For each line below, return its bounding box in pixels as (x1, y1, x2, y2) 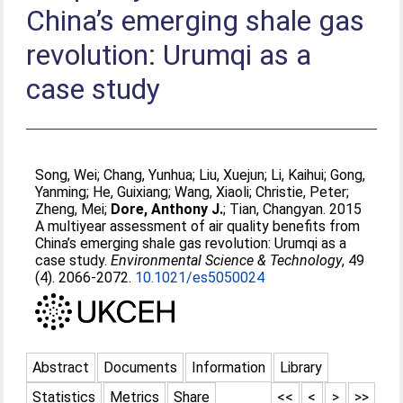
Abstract (32, 358, 90, 376)
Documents (103, 358, 178, 376)
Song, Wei (35, 166, 98, 184)
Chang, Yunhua (103, 166, 193, 184)
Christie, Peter (255, 184, 347, 201)
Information (192, 358, 266, 376)
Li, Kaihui (271, 166, 325, 184)
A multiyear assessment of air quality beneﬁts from (35, 218, 361, 235)
